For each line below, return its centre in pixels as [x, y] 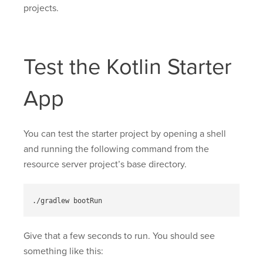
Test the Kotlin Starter [128, 67]
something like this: [63, 252]
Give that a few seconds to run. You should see [119, 236]
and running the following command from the [116, 149]
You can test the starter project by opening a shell [125, 134]
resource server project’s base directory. [105, 165]
